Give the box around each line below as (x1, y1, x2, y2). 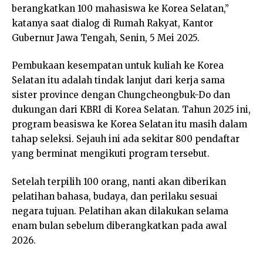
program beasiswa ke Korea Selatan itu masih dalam (12, 119, 247, 130)
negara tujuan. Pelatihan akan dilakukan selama (12, 205, 228, 217)
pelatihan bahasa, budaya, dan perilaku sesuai (12, 190, 218, 202)
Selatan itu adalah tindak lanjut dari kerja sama (12, 75, 225, 86)
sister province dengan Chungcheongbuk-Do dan (12, 89, 230, 101)
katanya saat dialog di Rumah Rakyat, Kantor (12, 17, 213, 29)
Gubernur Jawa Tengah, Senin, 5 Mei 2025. (12, 32, 200, 43)
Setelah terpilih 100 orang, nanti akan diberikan (12, 176, 226, 187)
